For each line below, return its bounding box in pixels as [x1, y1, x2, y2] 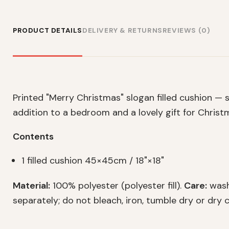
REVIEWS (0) [162, 26, 210, 35]
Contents [13, 130, 54, 143]
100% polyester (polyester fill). [50, 179, 184, 192]
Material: [13, 179, 50, 192]
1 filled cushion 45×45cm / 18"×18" [21, 154, 164, 167]
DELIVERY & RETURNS [82, 26, 163, 35]
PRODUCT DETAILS [13, 26, 82, 35]
